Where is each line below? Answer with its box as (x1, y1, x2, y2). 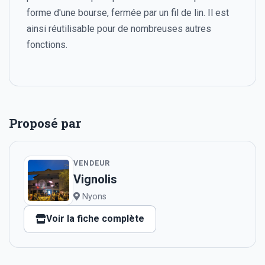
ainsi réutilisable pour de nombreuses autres (26, 23, 211, 35)
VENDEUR (73, 159, 110, 168)
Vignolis (73, 172, 117, 187)
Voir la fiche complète (46, 213, 145, 225)
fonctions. (26, 39, 67, 51)
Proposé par (9, 114, 81, 131)
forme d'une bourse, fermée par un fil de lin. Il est (26, 7, 229, 19)
